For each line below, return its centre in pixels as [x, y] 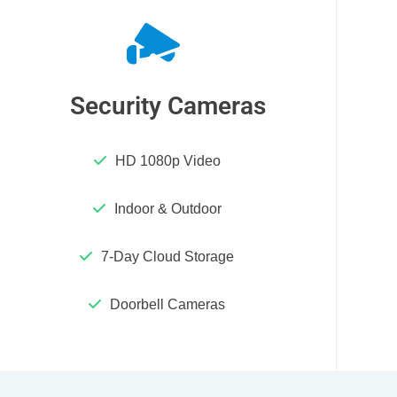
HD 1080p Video [167, 161]
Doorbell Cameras [168, 304]
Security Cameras [167, 105]
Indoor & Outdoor [167, 209]
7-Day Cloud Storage [168, 256]
